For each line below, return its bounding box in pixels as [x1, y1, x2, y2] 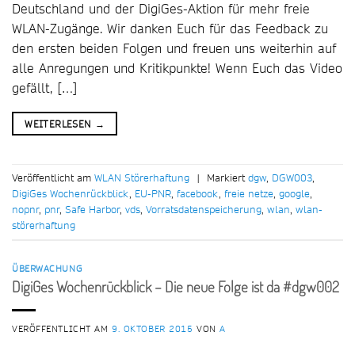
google [279, 186, 310, 201]
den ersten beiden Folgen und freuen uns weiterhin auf [12, 39, 336, 56]
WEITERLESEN [25, 116, 95, 130]
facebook [177, 186, 219, 201]
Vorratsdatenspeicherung [146, 202, 261, 217]
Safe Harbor [65, 202, 120, 217]
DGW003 [272, 170, 312, 185]
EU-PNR [135, 186, 171, 201]
